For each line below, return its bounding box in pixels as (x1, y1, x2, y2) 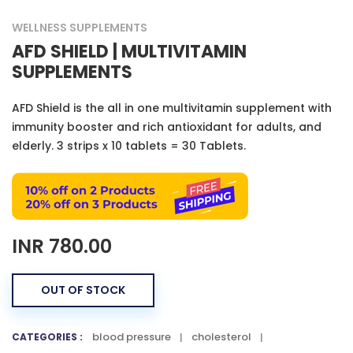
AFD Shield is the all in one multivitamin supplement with (12, 100, 332, 116)
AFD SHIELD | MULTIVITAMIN (12, 39, 247, 64)
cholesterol (191, 329, 251, 344)
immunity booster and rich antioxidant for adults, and (12, 119, 321, 135)
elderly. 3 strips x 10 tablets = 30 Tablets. (12, 138, 246, 154)
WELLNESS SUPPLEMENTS (12, 20, 147, 35)
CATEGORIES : (12, 329, 83, 344)
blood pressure (92, 329, 171, 344)
